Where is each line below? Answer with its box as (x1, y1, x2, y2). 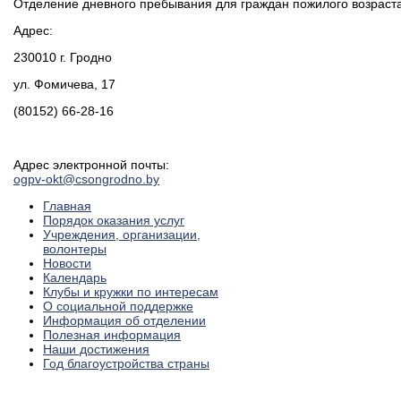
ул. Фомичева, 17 (13, 76, 115, 91)
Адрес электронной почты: (13, 157, 176, 172)
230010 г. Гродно (13, 49, 112, 64)
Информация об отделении (43, 312, 206, 328)
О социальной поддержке (43, 298, 193, 313)
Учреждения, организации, (43, 226, 200, 242)
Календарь (43, 269, 107, 285)
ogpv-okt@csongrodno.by (13, 171, 159, 186)
